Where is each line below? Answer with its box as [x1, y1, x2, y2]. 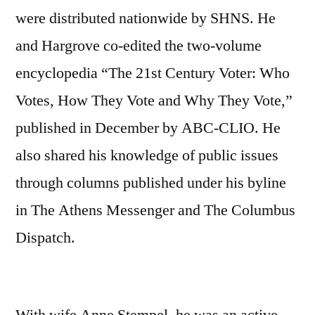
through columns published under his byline [15, 172, 286, 193]
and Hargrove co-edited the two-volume [15, 35, 262, 56]
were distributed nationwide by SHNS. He [15, 8, 276, 28]
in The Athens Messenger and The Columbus [15, 200, 295, 220]
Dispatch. [15, 227, 75, 247]
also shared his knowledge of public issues [15, 145, 278, 165]
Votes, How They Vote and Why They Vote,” [15, 90, 292, 110]
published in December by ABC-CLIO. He [15, 117, 281, 138]
